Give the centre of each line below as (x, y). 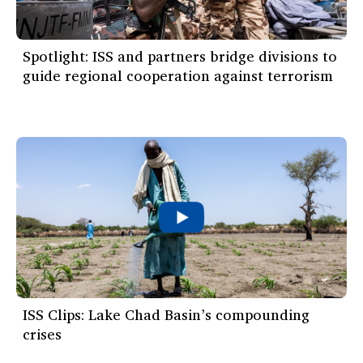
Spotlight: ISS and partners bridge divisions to (180, 56)
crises (42, 333)
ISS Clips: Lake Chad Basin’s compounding (166, 314)
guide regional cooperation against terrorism (178, 75)
